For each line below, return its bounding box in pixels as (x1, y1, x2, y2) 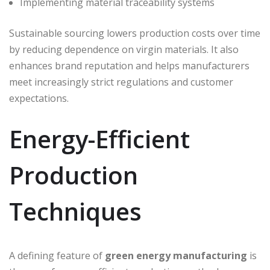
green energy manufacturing (105, 249, 247, 263)
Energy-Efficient (9, 122, 190, 156)
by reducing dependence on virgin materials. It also (9, 43, 239, 57)
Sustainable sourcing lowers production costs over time (9, 27, 260, 40)
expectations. (9, 92, 69, 105)
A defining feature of (9, 249, 105, 263)
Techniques (9, 195, 142, 228)
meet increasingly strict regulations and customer (9, 75, 233, 89)
